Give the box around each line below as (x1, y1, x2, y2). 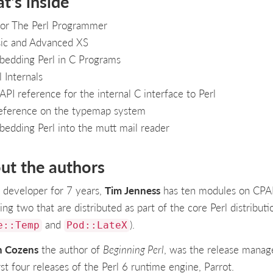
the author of (38, 241, 103, 257)
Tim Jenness (105, 183, 160, 198)
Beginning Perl (103, 241, 164, 257)
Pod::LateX (66, 220, 127, 232)
